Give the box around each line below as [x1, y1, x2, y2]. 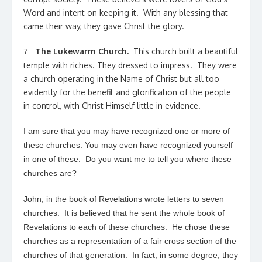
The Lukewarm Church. [35, 46, 129, 56]
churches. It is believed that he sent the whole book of [23, 208, 225, 218]
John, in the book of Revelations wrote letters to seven [23, 194, 224, 204]
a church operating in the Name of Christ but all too [23, 74, 219, 84]
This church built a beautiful [129, 46, 238, 56]
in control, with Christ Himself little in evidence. [23, 101, 201, 111]
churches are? [23, 168, 79, 178]
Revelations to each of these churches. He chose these [23, 222, 230, 232]
